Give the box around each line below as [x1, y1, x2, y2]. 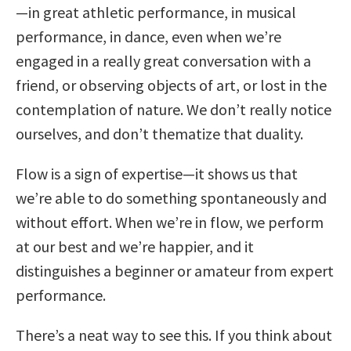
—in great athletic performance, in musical [16, 2, 296, 23]
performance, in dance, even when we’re [16, 27, 281, 47]
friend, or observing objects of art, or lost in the [16, 75, 327, 96]
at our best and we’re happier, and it [16, 237, 254, 257]
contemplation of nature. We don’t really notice [16, 100, 331, 120]
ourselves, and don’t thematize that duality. [16, 124, 303, 144]
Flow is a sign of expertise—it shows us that [16, 164, 298, 184]
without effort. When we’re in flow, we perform [16, 212, 324, 233]
